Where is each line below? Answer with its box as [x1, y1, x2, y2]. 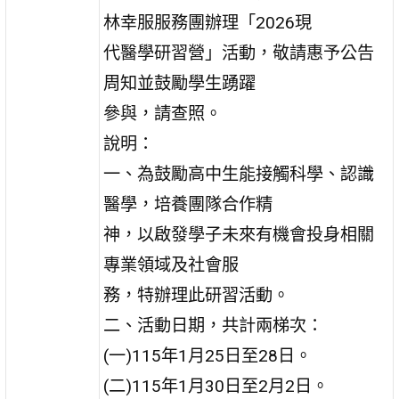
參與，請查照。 [103, 102, 223, 124]
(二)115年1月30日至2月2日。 [103, 375, 330, 396]
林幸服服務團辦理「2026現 [103, 12, 313, 33]
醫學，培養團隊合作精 [103, 193, 273, 215]
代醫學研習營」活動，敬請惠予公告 [103, 42, 375, 63]
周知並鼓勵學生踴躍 [103, 72, 256, 94]
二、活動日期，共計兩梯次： [103, 314, 324, 336]
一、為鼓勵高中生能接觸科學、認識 [103, 163, 375, 184]
